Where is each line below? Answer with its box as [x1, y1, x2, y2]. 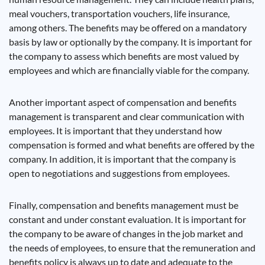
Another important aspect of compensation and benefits [9, 96, 237, 108]
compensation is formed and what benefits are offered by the [9, 139, 254, 150]
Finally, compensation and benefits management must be [9, 199, 238, 211]
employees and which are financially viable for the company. [9, 64, 249, 76]
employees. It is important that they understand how [9, 125, 222, 136]
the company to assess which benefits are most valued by [9, 50, 239, 62]
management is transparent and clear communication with [9, 111, 244, 122]
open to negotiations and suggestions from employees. [9, 167, 230, 179]
